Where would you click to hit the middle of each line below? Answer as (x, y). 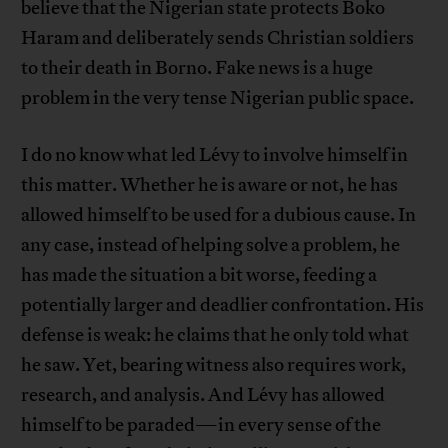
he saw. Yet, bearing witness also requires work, (214, 365)
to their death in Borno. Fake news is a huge (197, 68)
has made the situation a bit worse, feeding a (199, 275)
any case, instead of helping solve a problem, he (211, 245)
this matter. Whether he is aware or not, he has (210, 185)
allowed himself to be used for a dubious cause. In (219, 215)
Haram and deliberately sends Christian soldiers (218, 38)
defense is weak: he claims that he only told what (215, 335)
